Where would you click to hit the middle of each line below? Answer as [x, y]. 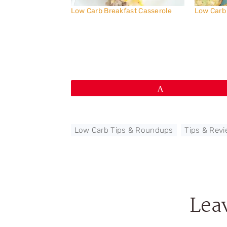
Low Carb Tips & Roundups [124, 130]
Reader [97, 204]
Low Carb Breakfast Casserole [121, 11]
